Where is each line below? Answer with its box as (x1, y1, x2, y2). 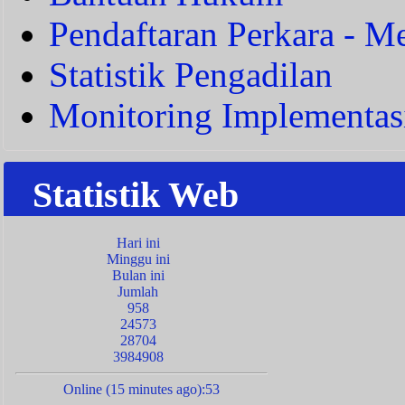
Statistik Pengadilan (49, 54, 333, 94)
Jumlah (118, 283, 159, 299)
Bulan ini (111, 267, 165, 283)
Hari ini (116, 234, 160, 250)
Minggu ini (106, 250, 170, 267)
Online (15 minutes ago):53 (63, 381, 221, 397)
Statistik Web (33, 174, 239, 215)
